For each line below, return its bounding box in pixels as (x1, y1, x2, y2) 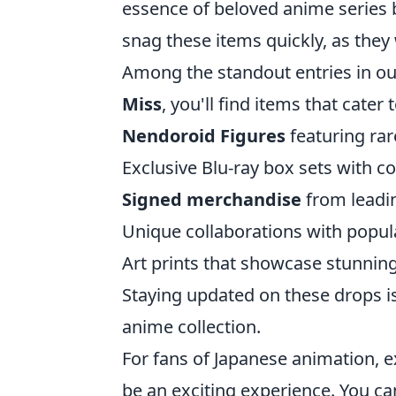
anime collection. (122, 315, 261, 339)
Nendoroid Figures (122, 124, 286, 148)
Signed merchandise (122, 187, 301, 211)
